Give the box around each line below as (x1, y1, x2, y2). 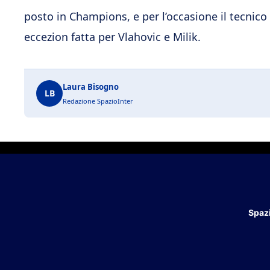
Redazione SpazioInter (63, 96, 133, 105)
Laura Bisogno (63, 81, 119, 92)
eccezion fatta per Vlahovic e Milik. (24, 29, 201, 44)
